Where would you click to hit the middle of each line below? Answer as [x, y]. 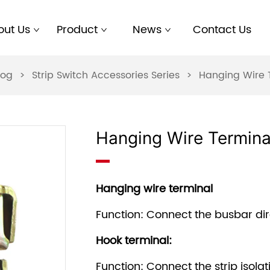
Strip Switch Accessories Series [106, 75]
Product [77, 30]
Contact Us [222, 30]
